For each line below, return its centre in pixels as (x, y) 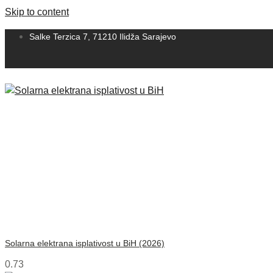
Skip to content (37, 12)
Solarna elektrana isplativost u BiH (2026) (85, 243)
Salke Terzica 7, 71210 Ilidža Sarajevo (103, 37)
